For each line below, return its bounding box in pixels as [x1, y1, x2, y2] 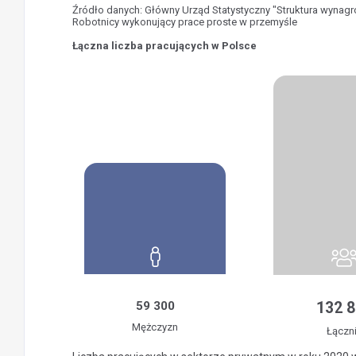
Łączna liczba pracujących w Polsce [72, 40, 257, 52]
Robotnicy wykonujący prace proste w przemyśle [72, 16, 297, 28]
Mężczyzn [132, 321, 178, 333]
